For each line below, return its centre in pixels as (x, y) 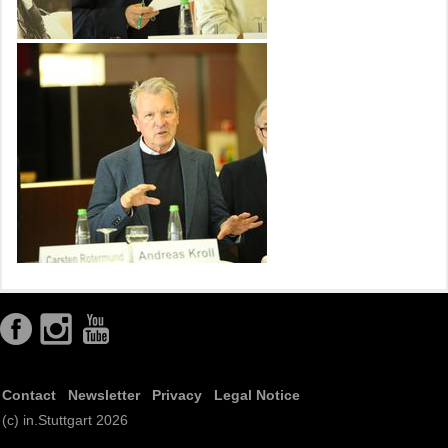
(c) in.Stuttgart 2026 (65, 420)
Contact (29, 395)
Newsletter (104, 395)
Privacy (177, 395)
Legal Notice (257, 395)
